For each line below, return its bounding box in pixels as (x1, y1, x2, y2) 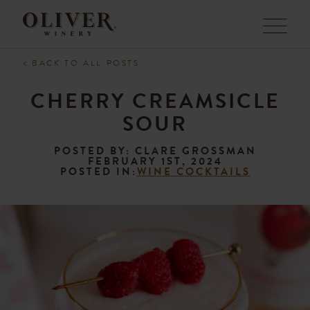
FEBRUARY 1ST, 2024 (87, 154, 223, 169)
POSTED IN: (60, 164, 137, 179)
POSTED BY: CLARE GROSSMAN (53, 143, 257, 158)
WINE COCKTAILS (136, 164, 250, 179)
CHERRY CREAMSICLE (30, 86, 280, 116)
